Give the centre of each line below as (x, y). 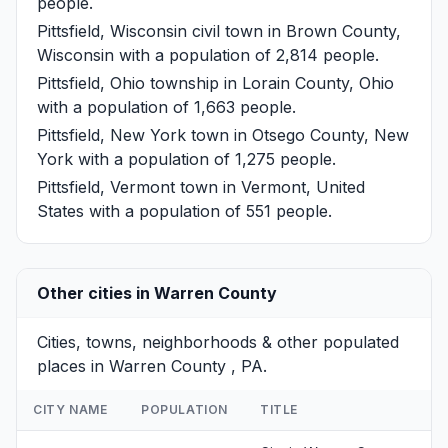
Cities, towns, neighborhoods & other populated (218, 341)
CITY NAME (70, 409)
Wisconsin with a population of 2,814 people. (208, 54)
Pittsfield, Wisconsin (112, 30)
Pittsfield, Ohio (91, 82)
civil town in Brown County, (294, 30)
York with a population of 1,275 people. (186, 158)
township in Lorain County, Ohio (269, 82)
